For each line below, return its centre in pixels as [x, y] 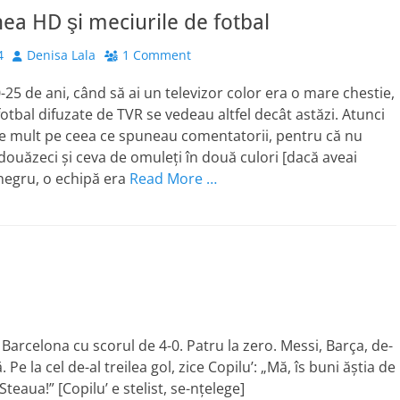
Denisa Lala [61, 55]
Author [32, 54]
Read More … [173, 179]
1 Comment [157, 55]
